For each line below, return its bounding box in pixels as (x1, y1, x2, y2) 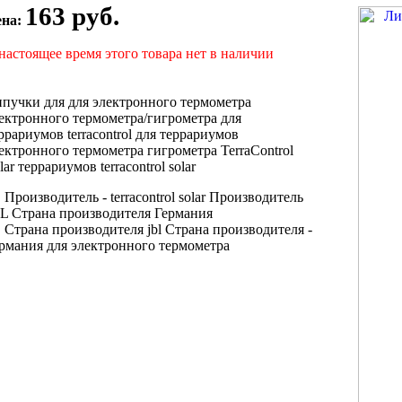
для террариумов (132, 126, 239, 142)
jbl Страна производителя (147, 221, 304, 237)
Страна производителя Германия (12, 205, 213, 221)
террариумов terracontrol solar (18, 158, 196, 174)
